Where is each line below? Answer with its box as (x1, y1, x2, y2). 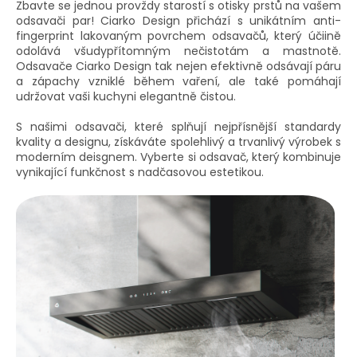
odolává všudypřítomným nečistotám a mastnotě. (16, 43, 341, 60)
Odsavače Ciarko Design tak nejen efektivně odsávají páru (16, 58, 341, 75)
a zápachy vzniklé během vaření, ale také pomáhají (16, 73, 341, 90)
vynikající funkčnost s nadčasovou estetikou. (16, 164, 264, 181)
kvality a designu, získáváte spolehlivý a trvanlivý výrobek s (16, 134, 341, 151)
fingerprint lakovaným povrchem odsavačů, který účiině (16, 28, 341, 45)
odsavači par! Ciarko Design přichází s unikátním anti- (16, 13, 341, 29)
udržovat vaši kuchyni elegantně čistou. (16, 88, 236, 105)
